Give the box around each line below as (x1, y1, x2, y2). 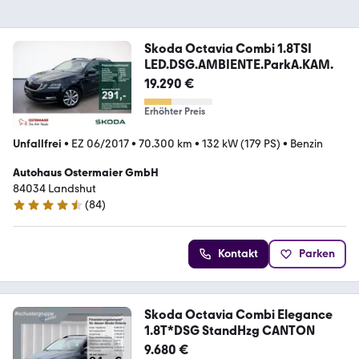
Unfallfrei (13, 137, 62, 151)
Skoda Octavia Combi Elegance (143, 307, 333, 323)
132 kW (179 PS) (202, 137, 280, 151)
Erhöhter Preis (143, 106, 205, 118)
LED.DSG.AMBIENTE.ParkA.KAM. (143, 57, 333, 73)
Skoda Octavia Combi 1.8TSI (143, 41, 312, 57)
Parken (299, 247, 335, 261)
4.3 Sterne (12, 204, 63, 219)
